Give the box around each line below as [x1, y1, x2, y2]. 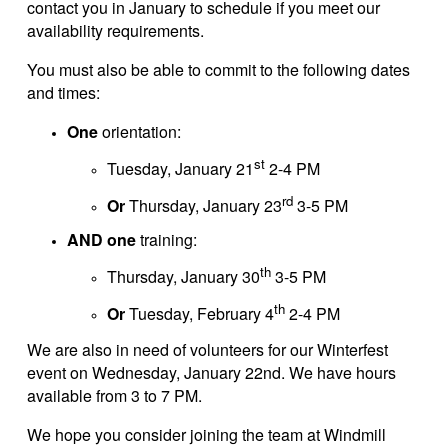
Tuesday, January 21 [107, 157, 254, 181]
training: [136, 227, 197, 251]
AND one [67, 227, 136, 251]
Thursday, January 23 [129, 194, 282, 218]
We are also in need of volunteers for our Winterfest [27, 337, 388, 361]
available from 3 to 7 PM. [27, 383, 202, 407]
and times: [27, 81, 100, 105]
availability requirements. [27, 19, 204, 43]
